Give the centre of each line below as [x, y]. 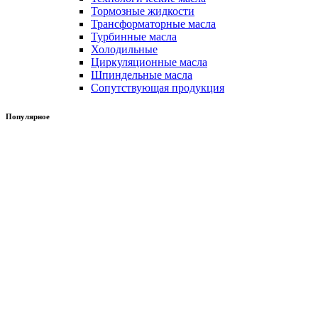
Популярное [28, 116]
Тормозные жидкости [143, 11]
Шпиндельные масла [142, 75]
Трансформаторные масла [153, 24]
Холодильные [124, 49]
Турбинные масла [134, 37]
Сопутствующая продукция [158, 88]
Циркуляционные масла [149, 62]
